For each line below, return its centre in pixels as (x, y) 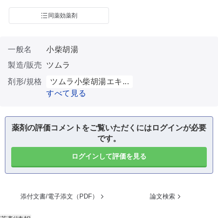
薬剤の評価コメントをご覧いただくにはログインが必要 (109, 128)
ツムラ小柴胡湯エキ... (90, 82)
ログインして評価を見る (109, 156)
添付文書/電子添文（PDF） (59, 196)
